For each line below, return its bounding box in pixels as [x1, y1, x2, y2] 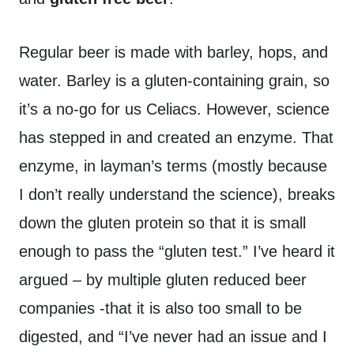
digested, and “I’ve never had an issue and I [19, 328, 327, 345]
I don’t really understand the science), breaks [19, 186, 335, 203]
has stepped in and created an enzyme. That [19, 129, 333, 146]
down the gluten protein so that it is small [19, 214, 306, 232]
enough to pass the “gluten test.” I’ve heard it [19, 243, 335, 260]
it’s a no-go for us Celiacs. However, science [19, 100, 330, 118]
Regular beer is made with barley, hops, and [19, 43, 328, 61]
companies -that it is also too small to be [19, 299, 302, 317]
